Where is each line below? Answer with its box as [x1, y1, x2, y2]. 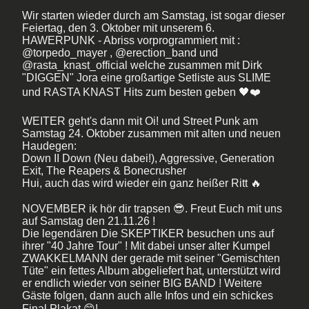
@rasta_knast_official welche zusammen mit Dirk [22, 59, 262, 71]
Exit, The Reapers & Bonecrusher [22, 164, 186, 177]
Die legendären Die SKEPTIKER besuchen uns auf [22, 227, 274, 239]
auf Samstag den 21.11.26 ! [22, 215, 155, 227]
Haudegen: [22, 139, 77, 152]
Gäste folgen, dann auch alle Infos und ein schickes [22, 289, 273, 301]
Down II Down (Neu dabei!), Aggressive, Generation [22, 152, 275, 164]
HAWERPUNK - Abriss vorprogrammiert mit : [22, 34, 240, 46]
